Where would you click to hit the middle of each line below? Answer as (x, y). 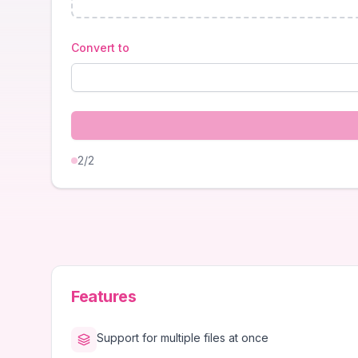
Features (103, 296)
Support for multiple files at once (183, 338)
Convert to (100, 48)
